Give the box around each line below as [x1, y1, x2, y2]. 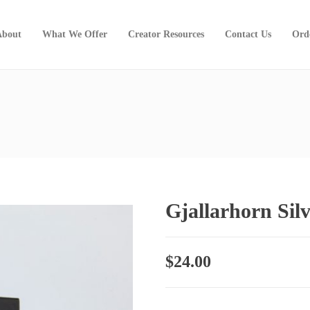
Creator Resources [128, 29, 204, 39]
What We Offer [42, 29, 107, 39]
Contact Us [225, 29, 271, 39]
